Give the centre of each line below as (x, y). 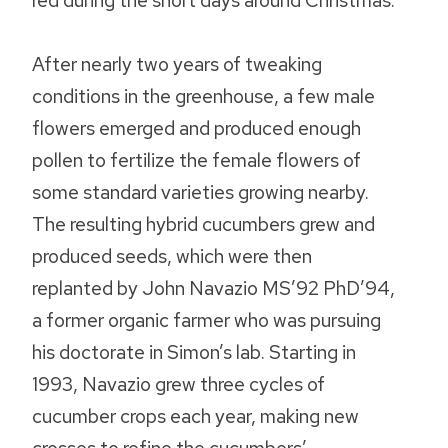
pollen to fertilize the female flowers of (196, 160)
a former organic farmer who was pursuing (206, 320)
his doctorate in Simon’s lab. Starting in (194, 352)
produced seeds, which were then (172, 256)
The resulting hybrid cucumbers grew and (203, 224)
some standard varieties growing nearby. (200, 192)
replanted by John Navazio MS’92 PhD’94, (213, 288)
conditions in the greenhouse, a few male (203, 96)
